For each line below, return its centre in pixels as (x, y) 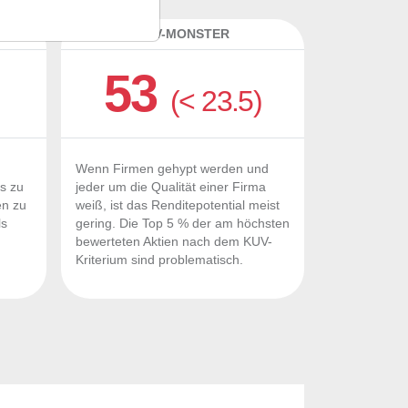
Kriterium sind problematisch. (159, 260)
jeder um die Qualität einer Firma (171, 187)
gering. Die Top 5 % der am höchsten (183, 224)
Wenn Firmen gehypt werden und (172, 169)
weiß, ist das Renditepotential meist (178, 205)
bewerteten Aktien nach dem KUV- (174, 242)
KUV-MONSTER (183, 34)
